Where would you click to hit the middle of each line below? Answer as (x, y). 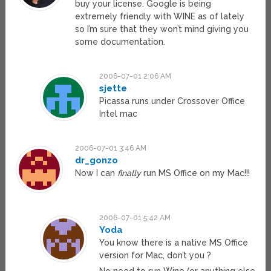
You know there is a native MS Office (173, 243)
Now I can (96, 173)
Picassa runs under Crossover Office (172, 101)
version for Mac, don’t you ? (155, 256)
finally (129, 173)
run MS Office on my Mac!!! (196, 173)
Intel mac (118, 114)
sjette (113, 89)
